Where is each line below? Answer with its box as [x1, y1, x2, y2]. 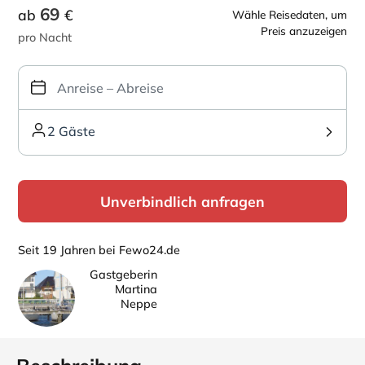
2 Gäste [47, 122, 95, 139]
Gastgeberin [90, 267, 157, 282]
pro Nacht [18, 30, 72, 45]
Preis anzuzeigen [261, 24, 347, 37]
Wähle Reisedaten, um [232, 7, 347, 21]
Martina [115, 282, 157, 297]
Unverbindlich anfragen [100, 192, 265, 210]
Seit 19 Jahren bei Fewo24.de [18, 243, 180, 257]
